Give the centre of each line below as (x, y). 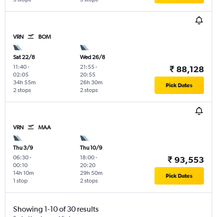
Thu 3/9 (23, 148)
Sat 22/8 (24, 57)
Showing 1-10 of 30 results (56, 209)
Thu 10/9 (91, 148)
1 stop (20, 181)
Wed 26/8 (92, 57)
